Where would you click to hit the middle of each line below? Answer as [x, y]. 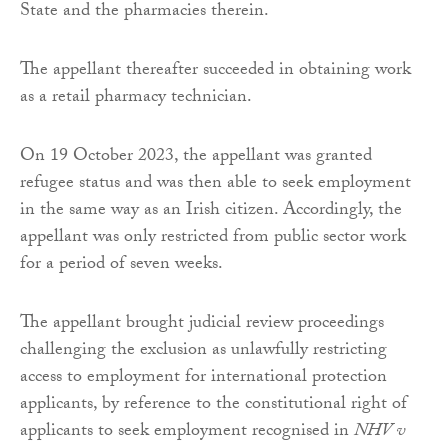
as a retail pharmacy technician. [136, 99]
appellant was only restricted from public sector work [213, 239]
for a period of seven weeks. [121, 266]
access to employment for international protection [203, 379]
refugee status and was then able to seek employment [215, 185]
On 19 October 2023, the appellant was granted [196, 158]
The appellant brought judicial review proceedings [202, 325]
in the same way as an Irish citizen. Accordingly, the [211, 212]
